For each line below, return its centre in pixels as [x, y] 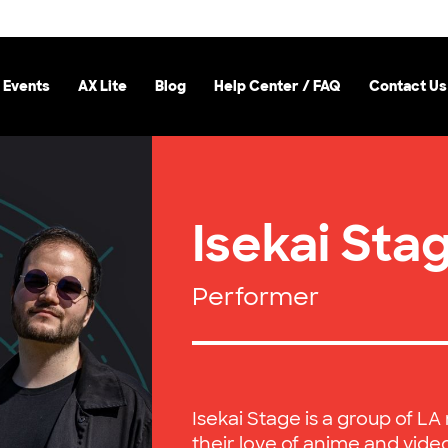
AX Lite [102, 86]
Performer [255, 296]
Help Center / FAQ [277, 86]
